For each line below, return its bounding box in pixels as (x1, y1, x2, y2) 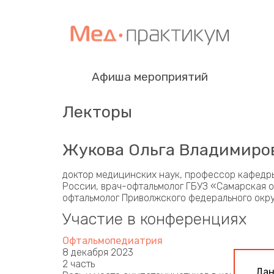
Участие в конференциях (62, 210, 246, 229)
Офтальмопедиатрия (62, 235, 163, 246)
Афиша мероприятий (91, 70, 208, 84)
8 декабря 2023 (62, 246, 133, 258)
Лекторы (62, 102, 132, 122)
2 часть (62, 258, 95, 270)
